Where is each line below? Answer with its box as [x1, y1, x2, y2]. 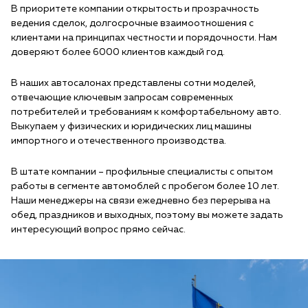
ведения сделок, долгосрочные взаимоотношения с [11, 19, 254, 28]
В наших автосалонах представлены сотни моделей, [11, 78, 256, 88]
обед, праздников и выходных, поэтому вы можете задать [11, 210, 283, 220]
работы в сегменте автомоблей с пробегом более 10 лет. [11, 181, 279, 191]
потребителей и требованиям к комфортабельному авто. [11, 107, 281, 117]
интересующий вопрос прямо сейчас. [11, 225, 186, 234]
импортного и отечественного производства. [11, 136, 226, 146]
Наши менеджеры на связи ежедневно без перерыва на [11, 196, 270, 206]
